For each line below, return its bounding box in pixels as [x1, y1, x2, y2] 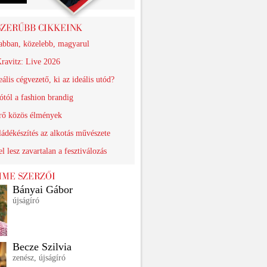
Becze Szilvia [13, 241, 72, 253]
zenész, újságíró [13, 253, 66, 262]
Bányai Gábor [13, 184, 73, 195]
